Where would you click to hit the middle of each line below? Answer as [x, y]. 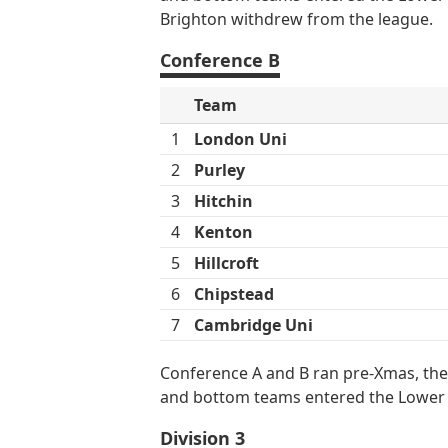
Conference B [220, 59]
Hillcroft [226, 263]
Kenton [223, 232]
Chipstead [234, 294]
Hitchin [223, 201]
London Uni [240, 139]
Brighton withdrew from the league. [296, 18]
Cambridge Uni [253, 325]
